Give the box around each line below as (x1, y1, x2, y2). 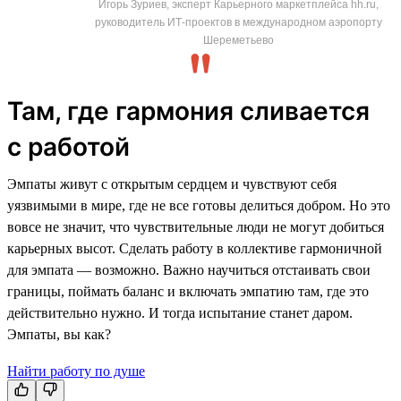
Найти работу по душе (7, 363, 145, 379)
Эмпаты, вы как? (7, 326, 111, 342)
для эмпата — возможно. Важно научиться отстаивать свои (7, 261, 371, 277)
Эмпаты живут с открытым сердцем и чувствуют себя (7, 175, 337, 192)
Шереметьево (203, 33, 274, 47)
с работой (7, 131, 130, 162)
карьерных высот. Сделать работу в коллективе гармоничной (7, 240, 382, 256)
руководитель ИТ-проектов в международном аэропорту (95, 15, 382, 29)
